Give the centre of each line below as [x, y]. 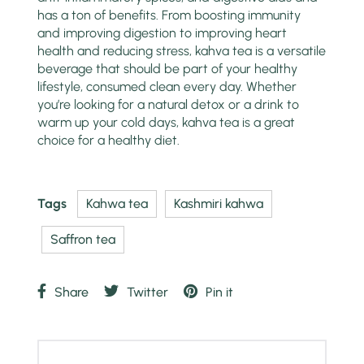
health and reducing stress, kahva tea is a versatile [182, 51]
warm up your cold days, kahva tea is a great [167, 123]
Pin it [220, 292]
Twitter [148, 292]
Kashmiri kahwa [219, 204]
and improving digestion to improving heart [162, 33]
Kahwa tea [117, 204]
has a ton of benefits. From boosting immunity [169, 15]
